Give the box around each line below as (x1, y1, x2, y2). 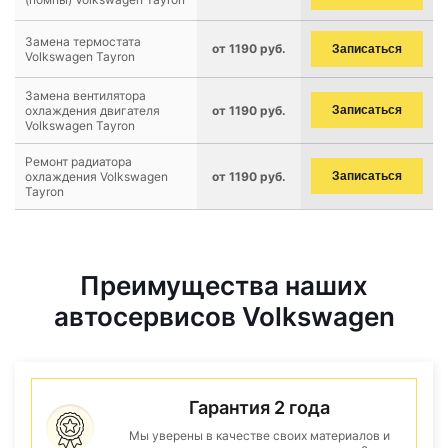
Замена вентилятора (25, 88, 146, 103)
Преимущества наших (80, 270, 368, 301)
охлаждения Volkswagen (25, 169, 168, 184)
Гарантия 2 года (188, 397, 330, 418)
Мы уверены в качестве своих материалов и (128, 428, 390, 443)
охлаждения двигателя (25, 103, 160, 118)
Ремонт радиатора (25, 154, 132, 169)
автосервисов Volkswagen (53, 301, 395, 332)
